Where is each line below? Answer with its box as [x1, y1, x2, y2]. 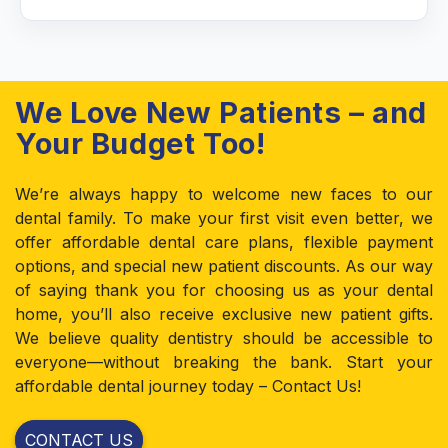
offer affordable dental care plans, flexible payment [15, 232, 433, 252]
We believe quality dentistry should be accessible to [15, 328, 433, 348]
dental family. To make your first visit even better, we [15, 208, 433, 228]
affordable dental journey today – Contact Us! [15, 376, 361, 396]
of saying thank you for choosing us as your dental [15, 280, 433, 300]
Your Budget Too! [15, 126, 266, 161]
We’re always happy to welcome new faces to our [15, 184, 433, 204]
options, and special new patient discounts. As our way [15, 256, 433, 276]
